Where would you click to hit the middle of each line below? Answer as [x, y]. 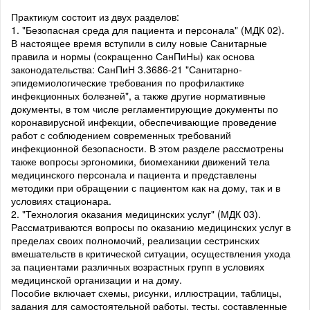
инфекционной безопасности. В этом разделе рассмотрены [147, 148]
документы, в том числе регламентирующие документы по [145, 108]
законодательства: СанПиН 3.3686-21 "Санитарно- [127, 69]
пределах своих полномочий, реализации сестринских [135, 240]
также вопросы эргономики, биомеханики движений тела [140, 161]
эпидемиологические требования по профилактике [128, 82]
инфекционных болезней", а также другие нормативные [138, 95]
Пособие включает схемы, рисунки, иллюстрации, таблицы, [146, 292]
